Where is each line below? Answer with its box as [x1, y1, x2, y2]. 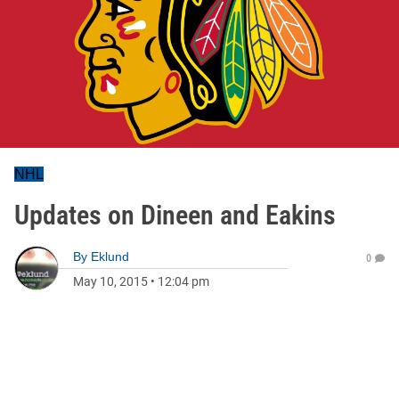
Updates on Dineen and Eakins [14, 199, 336, 231]
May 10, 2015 [73, 274, 148, 289]
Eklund [91, 249, 129, 264]
